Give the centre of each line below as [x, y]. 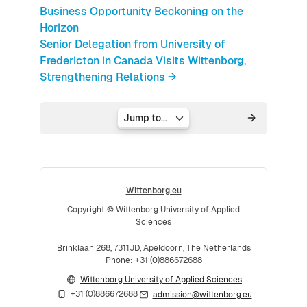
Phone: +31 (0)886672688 [153, 260]
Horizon [59, 27]
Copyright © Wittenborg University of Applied [153, 209]
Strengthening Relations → [108, 77]
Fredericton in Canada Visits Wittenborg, [143, 60]
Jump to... [139, 124]
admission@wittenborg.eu [202, 295]
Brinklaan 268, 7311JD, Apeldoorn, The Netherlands [153, 248]
